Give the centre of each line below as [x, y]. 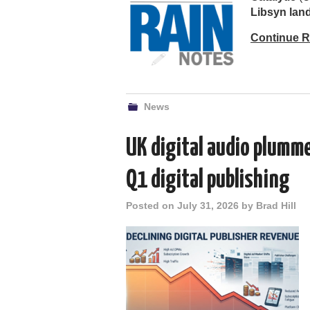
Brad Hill [276, 205]
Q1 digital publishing [208, 180]
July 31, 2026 [208, 205]
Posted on [152, 205]
